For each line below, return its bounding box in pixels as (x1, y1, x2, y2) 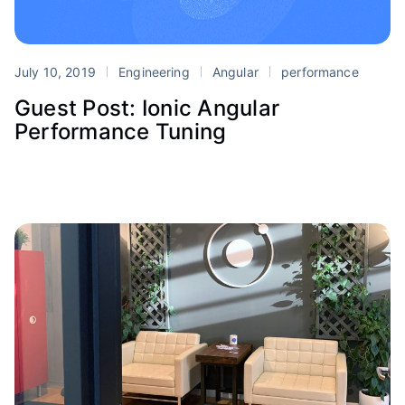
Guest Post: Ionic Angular (14, 94, 279, 121)
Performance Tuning (14, 118, 227, 145)
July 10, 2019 (14, 63, 99, 80)
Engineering (114, 63, 193, 80)
